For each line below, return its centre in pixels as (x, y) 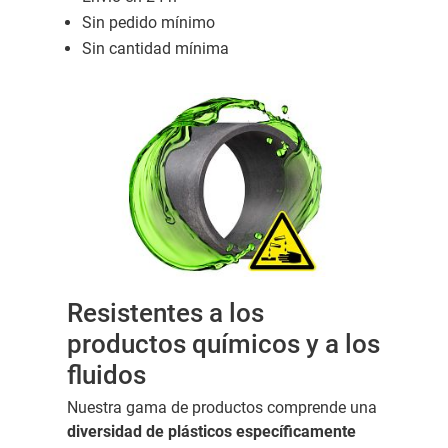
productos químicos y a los (223, 343)
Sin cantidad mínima (155, 49)
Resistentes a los (165, 312)
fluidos (106, 374)
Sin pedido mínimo (148, 23)
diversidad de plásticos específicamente (211, 431)
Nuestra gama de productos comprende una (221, 407)
